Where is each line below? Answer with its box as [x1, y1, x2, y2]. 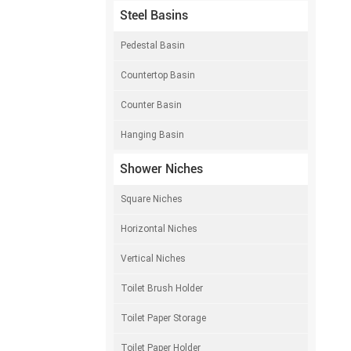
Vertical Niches [121, 252, 186, 264]
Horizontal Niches [121, 223, 198, 234]
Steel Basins [119, 8, 188, 24]
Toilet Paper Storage [121, 312, 207, 324]
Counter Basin [121, 100, 183, 111]
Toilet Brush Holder [121, 282, 204, 294]
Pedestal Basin [121, 40, 186, 52]
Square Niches [121, 193, 183, 204]
